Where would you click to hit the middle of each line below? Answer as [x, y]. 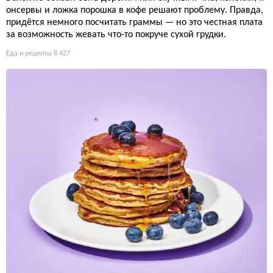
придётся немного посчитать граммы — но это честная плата [134, 22]
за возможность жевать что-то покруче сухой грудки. [116, 34]
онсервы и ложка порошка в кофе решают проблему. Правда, [135, 10]
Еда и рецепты [29, 53]
